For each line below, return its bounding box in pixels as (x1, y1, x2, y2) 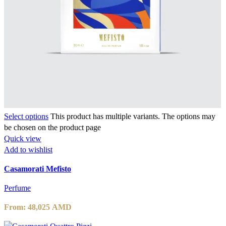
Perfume (4, 183, 31, 192)
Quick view (4, 134, 41, 143)
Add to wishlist (4, 145, 52, 154)
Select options (4, 111, 48, 121)
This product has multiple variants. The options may (50, 111, 215, 121)
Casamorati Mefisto (4, 164, 71, 173)
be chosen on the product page (4, 123, 101, 132)
